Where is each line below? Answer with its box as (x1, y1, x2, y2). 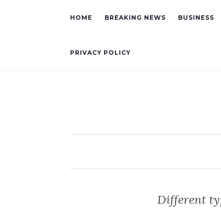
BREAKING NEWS (105, 14, 166, 21)
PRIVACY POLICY (70, 49, 131, 56)
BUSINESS (178, 14, 214, 21)
